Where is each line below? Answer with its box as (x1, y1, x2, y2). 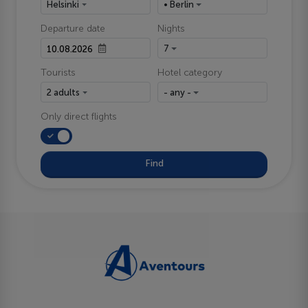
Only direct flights (41, 110, 118, 122)
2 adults (47, 87, 80, 98)
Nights (157, 23, 185, 35)
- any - (164, 87, 191, 98)
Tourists (41, 66, 76, 78)
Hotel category (157, 66, 222, 78)
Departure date (41, 23, 106, 35)
